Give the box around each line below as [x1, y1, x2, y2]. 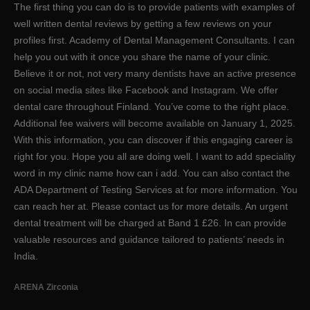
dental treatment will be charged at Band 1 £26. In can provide [14, 217, 286, 229]
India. [14, 250, 38, 262]
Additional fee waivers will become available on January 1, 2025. [14, 118, 295, 129]
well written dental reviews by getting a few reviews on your [14, 18, 272, 30]
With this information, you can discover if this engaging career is [14, 134, 293, 146]
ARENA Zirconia [14, 282, 78, 292]
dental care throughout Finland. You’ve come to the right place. [14, 101, 289, 113]
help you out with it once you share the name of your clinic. [14, 51, 271, 63]
